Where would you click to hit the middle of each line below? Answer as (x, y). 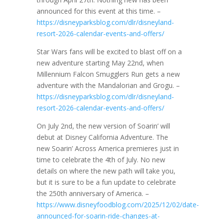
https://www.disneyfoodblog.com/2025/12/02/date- (118, 205)
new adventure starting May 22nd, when (100, 63)
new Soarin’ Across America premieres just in (108, 148)
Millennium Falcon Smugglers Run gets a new (108, 74)
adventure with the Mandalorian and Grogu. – (108, 85)
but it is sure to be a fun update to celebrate (106, 182)
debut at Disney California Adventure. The (102, 137)
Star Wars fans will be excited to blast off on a (109, 52)
